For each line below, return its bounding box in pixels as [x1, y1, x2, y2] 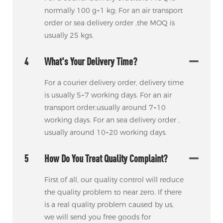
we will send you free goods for [44, 213, 151, 222]
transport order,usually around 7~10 [44, 103, 166, 112]
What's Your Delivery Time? [44, 56, 137, 68]
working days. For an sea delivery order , [44, 115, 180, 125]
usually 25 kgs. [44, 31, 94, 40]
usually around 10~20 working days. [44, 128, 167, 137]
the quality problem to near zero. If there [44, 188, 182, 197]
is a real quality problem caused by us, [44, 200, 174, 210]
